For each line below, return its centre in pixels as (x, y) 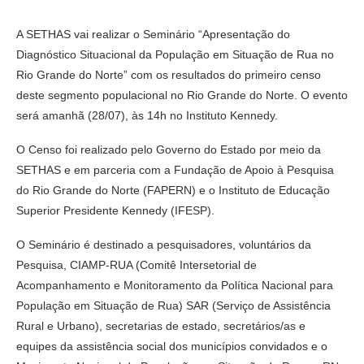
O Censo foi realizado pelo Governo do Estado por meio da (169, 149)
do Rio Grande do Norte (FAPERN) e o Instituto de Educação (173, 190)
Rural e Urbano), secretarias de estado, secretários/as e (161, 325)
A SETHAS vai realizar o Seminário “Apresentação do (153, 34)
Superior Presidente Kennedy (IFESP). (115, 210)
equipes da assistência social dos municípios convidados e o (172, 346)
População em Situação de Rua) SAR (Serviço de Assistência (173, 305)
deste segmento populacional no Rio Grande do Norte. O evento (182, 95)
